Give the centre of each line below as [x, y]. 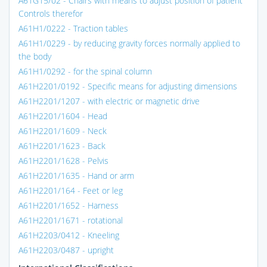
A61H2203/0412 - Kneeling [69, 235]
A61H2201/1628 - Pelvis [63, 160]
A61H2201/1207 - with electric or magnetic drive [109, 101]
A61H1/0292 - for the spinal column [85, 71]
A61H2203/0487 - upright [66, 250]
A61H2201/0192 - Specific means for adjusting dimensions [128, 86]
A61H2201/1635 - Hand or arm [76, 175]
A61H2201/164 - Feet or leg [71, 190]
